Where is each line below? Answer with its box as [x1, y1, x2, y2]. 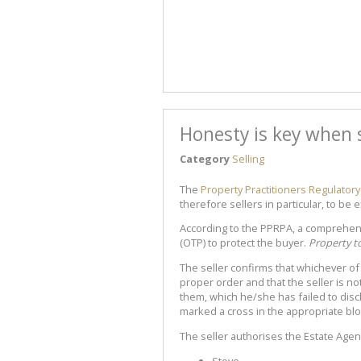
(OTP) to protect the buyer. [180, 235, 309, 251]
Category [180, 151, 230, 166]
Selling [232, 151, 264, 166]
